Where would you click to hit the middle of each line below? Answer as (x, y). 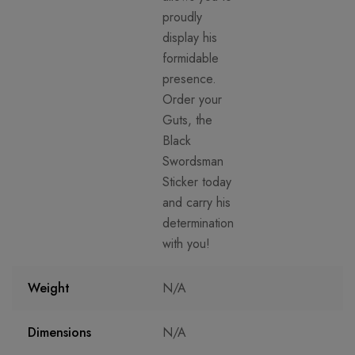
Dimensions (59, 332)
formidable (191, 58)
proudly (182, 17)
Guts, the (187, 120)
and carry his (197, 202)
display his (190, 37)
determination (198, 223)
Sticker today (197, 181)
